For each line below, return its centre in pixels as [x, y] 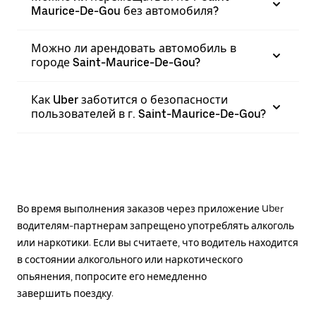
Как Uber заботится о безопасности [129, 100]
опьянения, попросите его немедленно [112, 276]
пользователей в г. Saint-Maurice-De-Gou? [148, 114]
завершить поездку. [65, 293]
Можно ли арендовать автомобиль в [134, 48]
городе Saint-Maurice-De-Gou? [116, 62]
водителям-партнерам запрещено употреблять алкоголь [156, 226]
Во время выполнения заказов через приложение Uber [150, 209]
